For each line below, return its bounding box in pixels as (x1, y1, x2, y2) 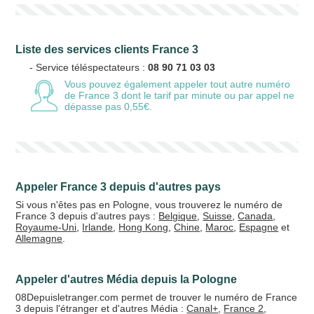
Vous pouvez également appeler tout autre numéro (64, 78, 291, 90)
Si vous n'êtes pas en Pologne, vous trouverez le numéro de (15, 199, 283, 210)
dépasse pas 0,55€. (64, 101, 153, 112)
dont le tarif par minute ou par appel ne (118, 90, 295, 101)
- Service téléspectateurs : (29, 62, 149, 73)
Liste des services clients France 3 (15, 43, 199, 55)
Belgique (158, 210, 198, 221)
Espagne (239, 221, 279, 233)
